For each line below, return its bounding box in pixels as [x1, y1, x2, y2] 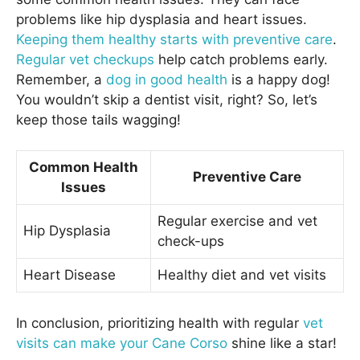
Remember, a [16, 71, 106, 88]
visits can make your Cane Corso [16, 334, 227, 351]
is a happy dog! [227, 71, 330, 88]
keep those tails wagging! [16, 111, 181, 128]
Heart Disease [23, 267, 116, 284]
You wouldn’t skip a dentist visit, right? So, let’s [16, 91, 317, 108]
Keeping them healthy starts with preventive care [16, 31, 333, 47]
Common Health [29, 159, 138, 176]
